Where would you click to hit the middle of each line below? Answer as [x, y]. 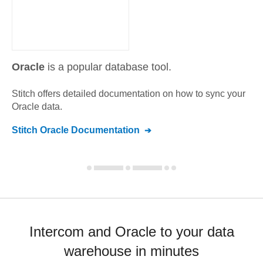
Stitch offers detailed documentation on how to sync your [129, 94]
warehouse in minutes [131, 251]
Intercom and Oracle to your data [131, 232]
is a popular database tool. [108, 67]
